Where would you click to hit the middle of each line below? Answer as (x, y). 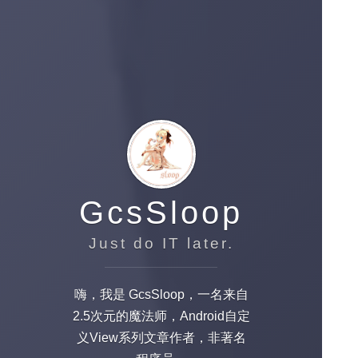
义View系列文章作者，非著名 (161, 338)
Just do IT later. (161, 244)
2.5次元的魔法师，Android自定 (161, 316)
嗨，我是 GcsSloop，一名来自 (161, 295)
